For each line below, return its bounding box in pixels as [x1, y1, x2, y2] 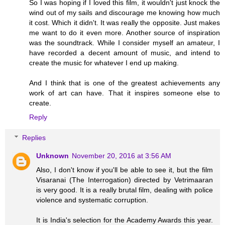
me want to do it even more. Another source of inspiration [29, 28, 220, 37]
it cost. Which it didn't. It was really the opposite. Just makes [29, 18, 220, 27]
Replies [22, 134, 46, 142]
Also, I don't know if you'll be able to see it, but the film [36, 166, 213, 174]
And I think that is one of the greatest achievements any [29, 78, 220, 87]
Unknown [36, 152, 69, 160]
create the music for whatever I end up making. [29, 58, 179, 67]
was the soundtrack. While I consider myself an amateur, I [29, 38, 220, 47]
